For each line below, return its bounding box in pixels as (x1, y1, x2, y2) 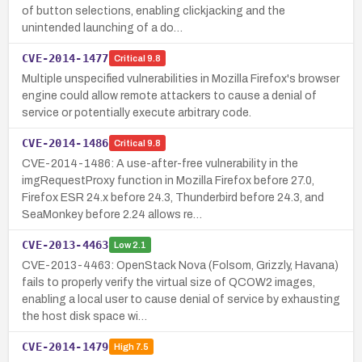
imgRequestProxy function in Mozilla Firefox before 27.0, (22, 174, 314, 187)
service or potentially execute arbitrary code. (22, 106, 251, 119)
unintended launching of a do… (22, 21, 183, 34)
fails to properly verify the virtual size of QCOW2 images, (22, 276, 315, 288)
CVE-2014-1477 (22, 51, 109, 65)
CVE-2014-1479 (22, 339, 109, 353)
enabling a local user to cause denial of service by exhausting (22, 293, 340, 305)
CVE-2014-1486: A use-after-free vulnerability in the (22, 157, 298, 170)
